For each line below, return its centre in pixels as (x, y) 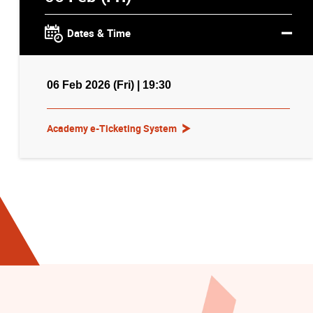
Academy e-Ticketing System (112, 129)
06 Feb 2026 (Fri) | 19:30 (109, 84)
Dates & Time (99, 32)
